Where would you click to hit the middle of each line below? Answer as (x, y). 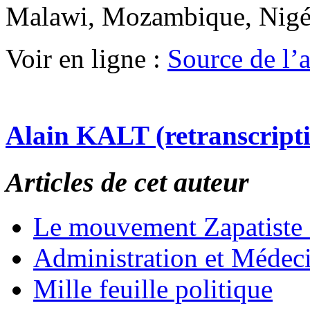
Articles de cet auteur (127, 182)
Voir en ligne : (86, 59)
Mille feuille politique (153, 289)
